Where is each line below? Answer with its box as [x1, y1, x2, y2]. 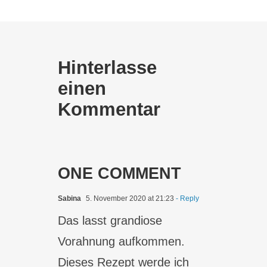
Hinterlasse [58, 57, 157, 78]
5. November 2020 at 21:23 [84, 194, 175, 203]
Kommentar [58, 98, 161, 120]
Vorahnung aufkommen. [58, 234, 185, 248]
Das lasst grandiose [58, 213, 163, 227]
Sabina [58, 194, 82, 203]
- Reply [174, 194, 200, 203]
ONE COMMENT [58, 164, 182, 182]
